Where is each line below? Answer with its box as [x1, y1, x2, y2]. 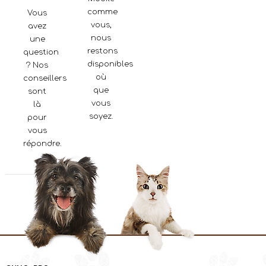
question [23, 48, 59, 56]
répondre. [23, 140, 62, 148]
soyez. [88, 112, 113, 121]
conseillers [23, 74, 66, 83]
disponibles [87, 60, 133, 68]
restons [87, 47, 118, 55]
